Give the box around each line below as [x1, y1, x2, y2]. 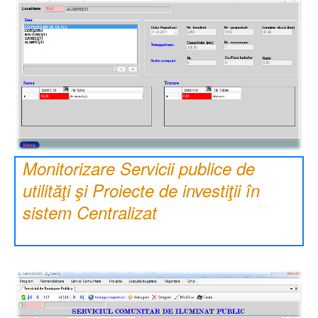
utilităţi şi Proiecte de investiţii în [23, 178, 260, 203]
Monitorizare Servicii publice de [23, 156, 255, 181]
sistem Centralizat [23, 200, 157, 225]
